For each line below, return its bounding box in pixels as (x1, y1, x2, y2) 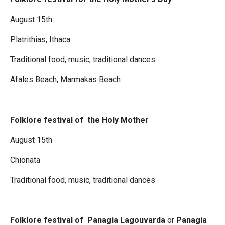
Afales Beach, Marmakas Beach (10, 75, 121, 85)
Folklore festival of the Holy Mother (10, 115, 149, 125)
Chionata (10, 155, 40, 165)
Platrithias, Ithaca (10, 35, 70, 45)
